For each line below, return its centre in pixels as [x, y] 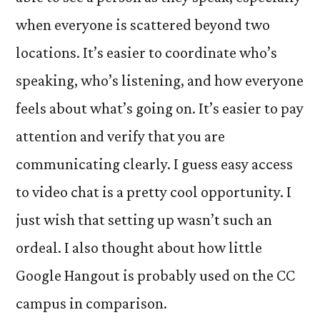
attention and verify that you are [120, 136]
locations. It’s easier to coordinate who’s [146, 52]
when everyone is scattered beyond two [143, 25]
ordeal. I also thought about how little [139, 247]
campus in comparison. [91, 303]
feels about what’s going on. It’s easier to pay [160, 108]
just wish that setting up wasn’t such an [144, 220]
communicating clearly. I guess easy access [154, 164]
